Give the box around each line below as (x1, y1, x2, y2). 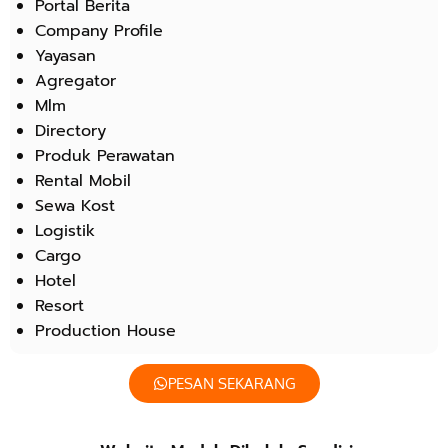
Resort (35, 293, 84, 318)
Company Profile (35, 18, 163, 43)
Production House (35, 318, 176, 343)
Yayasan (35, 43, 96, 68)
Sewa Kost (35, 193, 115, 218)
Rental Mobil (35, 168, 131, 193)
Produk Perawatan (35, 143, 175, 168)
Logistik (35, 218, 95, 243)
